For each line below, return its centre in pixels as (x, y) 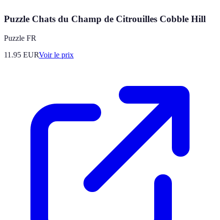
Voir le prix (56, 55)
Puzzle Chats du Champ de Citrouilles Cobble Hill (105, 19)
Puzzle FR (20, 38)
